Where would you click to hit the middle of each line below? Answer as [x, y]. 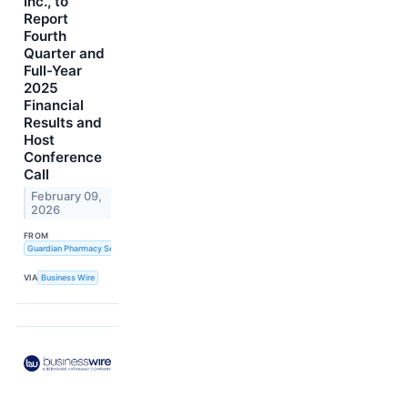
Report [46, 19]
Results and [63, 123]
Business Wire [68, 278]
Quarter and [64, 54]
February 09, [67, 197]
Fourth [45, 36]
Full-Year [53, 71]
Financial [54, 106]
